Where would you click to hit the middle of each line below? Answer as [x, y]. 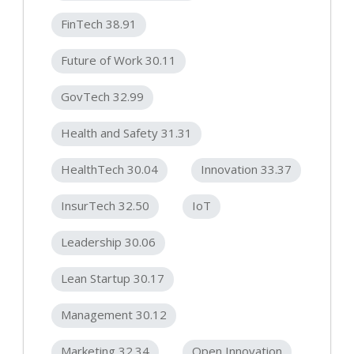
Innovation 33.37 [246, 169]
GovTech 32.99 [102, 97]
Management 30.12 [114, 315]
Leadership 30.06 [108, 242]
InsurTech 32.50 [105, 206]
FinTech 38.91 [99, 24]
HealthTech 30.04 [109, 169]
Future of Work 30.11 [119, 60]
